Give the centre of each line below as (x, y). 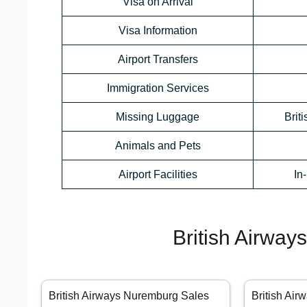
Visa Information (158, 31)
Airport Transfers (158, 60)
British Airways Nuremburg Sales (129, 296)
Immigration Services (158, 88)
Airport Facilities (158, 175)
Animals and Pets (158, 146)
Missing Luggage (158, 117)
